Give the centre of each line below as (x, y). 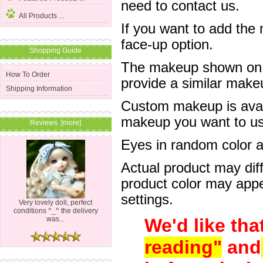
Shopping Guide (56, 50)
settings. (147, 200)
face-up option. (167, 45)
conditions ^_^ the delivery (56, 211)
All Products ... (42, 16)
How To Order (28, 74)
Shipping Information (39, 88)
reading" (183, 247)
